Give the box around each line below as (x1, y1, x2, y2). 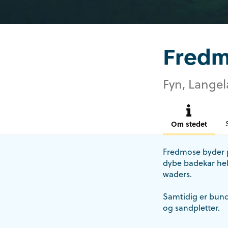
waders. (162, 168, 192, 180)
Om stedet (170, 118, 207, 129)
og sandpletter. (162, 202, 220, 213)
